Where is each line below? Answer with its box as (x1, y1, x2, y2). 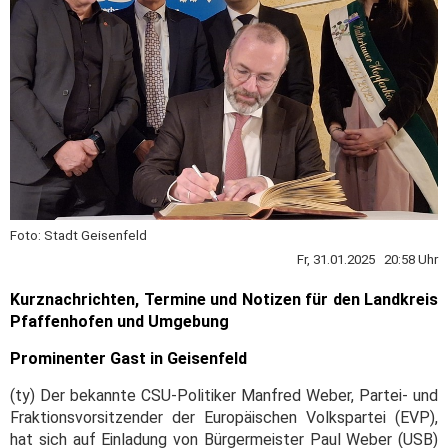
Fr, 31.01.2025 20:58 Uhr (297, 252, 438, 268)
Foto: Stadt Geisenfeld (10, 228, 147, 244)
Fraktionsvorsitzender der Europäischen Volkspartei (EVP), (10, 408, 438, 428)
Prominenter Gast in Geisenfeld (10, 349, 247, 369)
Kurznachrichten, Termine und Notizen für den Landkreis (10, 290, 438, 310)
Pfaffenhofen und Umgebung (10, 312, 229, 332)
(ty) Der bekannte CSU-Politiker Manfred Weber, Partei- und (10, 386, 438, 406)
